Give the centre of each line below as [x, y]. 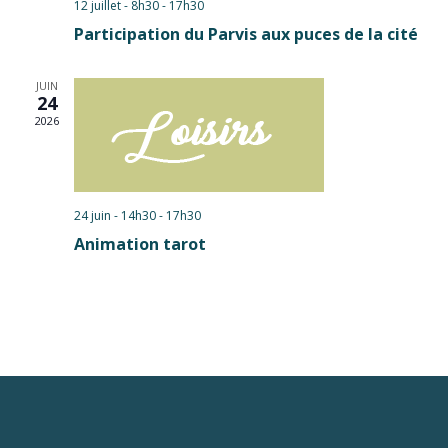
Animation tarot [139, 243]
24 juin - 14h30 [114, 215]
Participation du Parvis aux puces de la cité [245, 33]
